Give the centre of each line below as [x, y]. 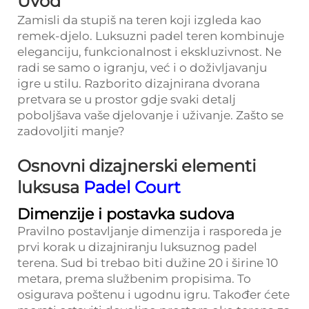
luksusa [50, 187]
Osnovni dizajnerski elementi [137, 166]
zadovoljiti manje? [71, 131]
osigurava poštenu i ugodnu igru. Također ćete [153, 295]
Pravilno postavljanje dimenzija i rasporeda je [149, 231]
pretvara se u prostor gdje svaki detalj [127, 99]
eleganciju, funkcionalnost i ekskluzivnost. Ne [149, 52]
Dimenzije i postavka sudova [126, 214]
